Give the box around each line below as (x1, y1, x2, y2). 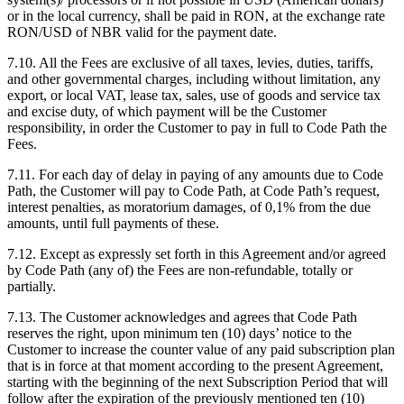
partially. (7, 279, 56, 295)
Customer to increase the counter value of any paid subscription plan (7, 342, 395, 358)
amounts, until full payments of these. (7, 216, 219, 232)
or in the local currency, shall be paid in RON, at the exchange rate (7, 8, 385, 24)
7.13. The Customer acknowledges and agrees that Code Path (7, 309, 357, 326)
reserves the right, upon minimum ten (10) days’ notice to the (7, 326, 352, 342)
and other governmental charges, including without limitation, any (7, 71, 381, 87)
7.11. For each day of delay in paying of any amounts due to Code (7, 167, 383, 183)
